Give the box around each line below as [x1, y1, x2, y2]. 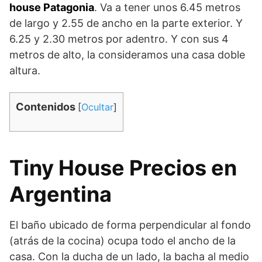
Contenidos [16, 100, 75, 113]
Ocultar [81, 101, 113, 113]
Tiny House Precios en [9, 154, 237, 181]
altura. [9, 64, 40, 77]
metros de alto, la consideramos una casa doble [9, 48, 245, 61]
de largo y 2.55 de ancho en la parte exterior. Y [9, 16, 243, 29]
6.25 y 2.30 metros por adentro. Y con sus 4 [9, 32, 229, 45]
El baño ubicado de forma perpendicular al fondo [9, 218, 251, 231]
